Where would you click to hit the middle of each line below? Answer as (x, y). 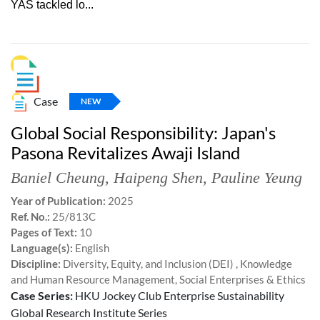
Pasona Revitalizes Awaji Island (125, 153)
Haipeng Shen (158, 178)
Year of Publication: (58, 201)
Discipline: (36, 264)
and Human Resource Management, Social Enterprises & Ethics (158, 280)
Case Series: (42, 296)
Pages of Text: (44, 232)
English (91, 248)
